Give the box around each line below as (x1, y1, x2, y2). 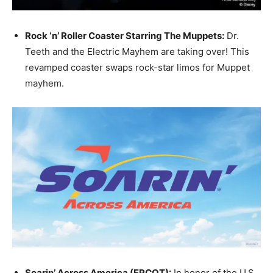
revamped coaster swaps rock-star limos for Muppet (25, 62, 250, 74)
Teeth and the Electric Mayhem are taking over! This (25, 46, 249, 58)
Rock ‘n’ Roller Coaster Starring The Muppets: (25, 30, 224, 42)
